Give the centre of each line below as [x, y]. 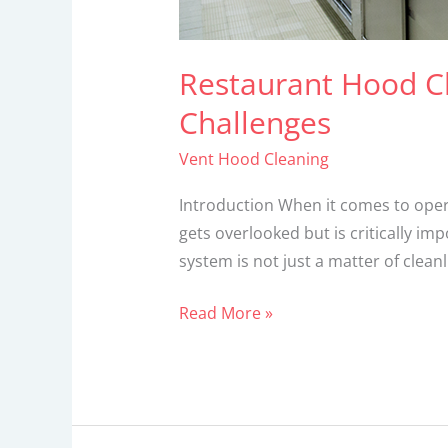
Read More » [225, 312]
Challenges [254, 123]
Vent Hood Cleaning [253, 159]
